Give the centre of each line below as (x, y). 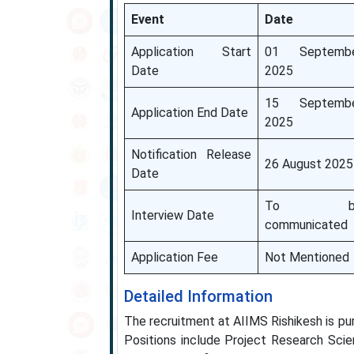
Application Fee (174, 257)
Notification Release (191, 154)
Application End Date (189, 113)
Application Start (191, 52)
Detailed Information (198, 296)
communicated (306, 225)
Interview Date (172, 215)
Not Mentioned (307, 257)
